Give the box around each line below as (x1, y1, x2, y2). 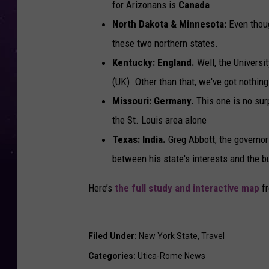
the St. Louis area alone (112, 114, 207, 127)
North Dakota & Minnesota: (112, 18, 226, 31)
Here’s (88, 182, 115, 195)
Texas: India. (112, 133, 166, 146)
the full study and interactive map (115, 182, 259, 195)
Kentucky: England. (112, 56, 195, 69)
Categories (88, 251, 133, 261)
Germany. (154, 95, 194, 107)
